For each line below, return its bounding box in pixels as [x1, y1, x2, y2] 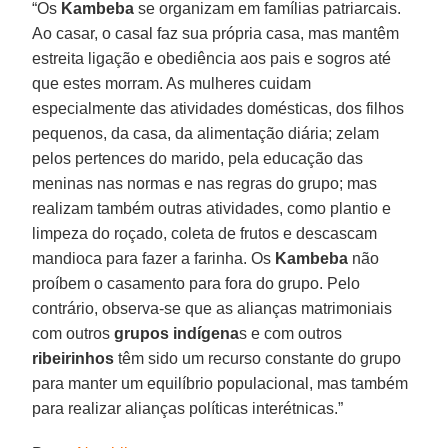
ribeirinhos [32, 349, 115, 367]
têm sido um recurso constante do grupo [114, 349, 402, 367]
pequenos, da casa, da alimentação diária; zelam [32, 124, 380, 142]
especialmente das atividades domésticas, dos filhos [32, 99, 405, 117]
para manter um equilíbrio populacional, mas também [32, 374, 409, 392]
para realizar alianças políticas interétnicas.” [32, 399, 344, 417]
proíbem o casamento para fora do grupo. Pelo [32, 274, 361, 292]
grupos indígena [114, 324, 240, 342]
